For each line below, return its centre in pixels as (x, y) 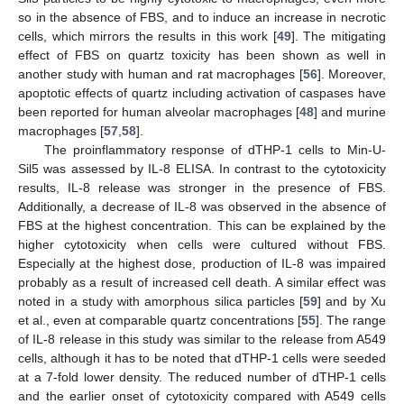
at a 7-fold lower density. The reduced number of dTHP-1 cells (202, 376)
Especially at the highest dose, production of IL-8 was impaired (202, 263)
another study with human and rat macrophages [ (161, 73)
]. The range (351, 320)
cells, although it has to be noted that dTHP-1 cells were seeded (202, 358)
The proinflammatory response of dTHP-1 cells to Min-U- (215, 149)
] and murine (350, 111)
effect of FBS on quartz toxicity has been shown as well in (202, 55)
